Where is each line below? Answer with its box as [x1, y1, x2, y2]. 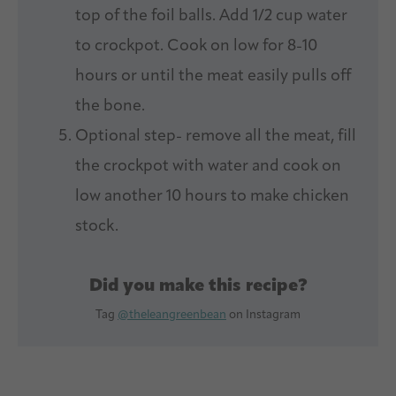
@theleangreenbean [118, 308, 226, 321]
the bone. [75, 97, 145, 115]
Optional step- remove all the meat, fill [75, 127, 356, 145]
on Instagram [226, 308, 301, 321]
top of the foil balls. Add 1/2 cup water [75, 7, 347, 25]
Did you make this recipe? [88, 277, 308, 295]
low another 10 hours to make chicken [75, 187, 349, 205]
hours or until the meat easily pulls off [75, 67, 351, 85]
